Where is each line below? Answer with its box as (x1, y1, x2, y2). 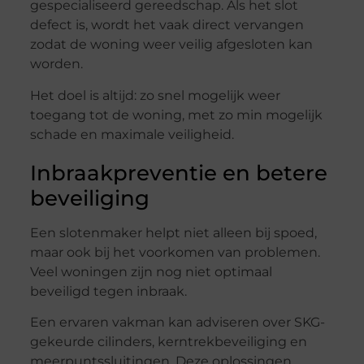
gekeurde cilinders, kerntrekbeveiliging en (29, 334, 307, 350)
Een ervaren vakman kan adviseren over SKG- (29, 314, 325, 331)
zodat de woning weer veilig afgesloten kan (29, 37, 313, 53)
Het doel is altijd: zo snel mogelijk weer (29, 87, 280, 103)
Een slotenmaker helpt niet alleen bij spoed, (29, 224, 317, 240)
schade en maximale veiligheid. (29, 126, 234, 142)
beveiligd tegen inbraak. (29, 283, 187, 299)
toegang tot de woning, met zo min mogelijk (29, 106, 323, 123)
